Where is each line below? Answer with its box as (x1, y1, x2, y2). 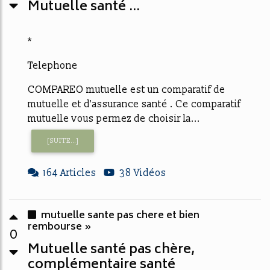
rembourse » (28, 219, 92, 236)
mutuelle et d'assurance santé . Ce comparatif (28, 98, 240, 110)
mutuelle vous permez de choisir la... (28, 112, 200, 125)
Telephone (28, 59, 78, 72)
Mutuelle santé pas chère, (28, 239, 195, 262)
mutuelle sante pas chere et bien (41, 207, 199, 225)
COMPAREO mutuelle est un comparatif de (28, 83, 225, 96)
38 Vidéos (119, 167, 166, 180)
